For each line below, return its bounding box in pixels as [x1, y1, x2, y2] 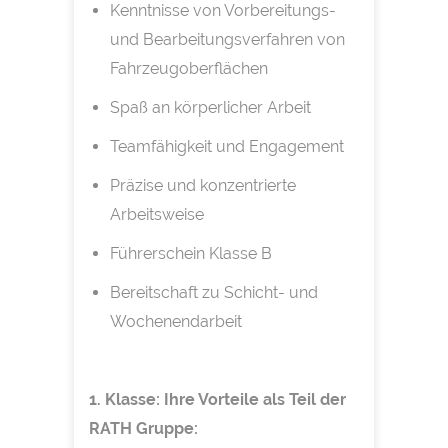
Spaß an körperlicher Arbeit [109, 98, 311, 118]
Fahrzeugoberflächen [109, 59, 268, 79]
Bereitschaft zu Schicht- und [109, 283, 318, 303]
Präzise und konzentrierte [109, 176, 296, 196]
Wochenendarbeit [109, 312, 242, 332]
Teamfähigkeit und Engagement [109, 137, 344, 157]
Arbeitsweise [109, 205, 204, 225]
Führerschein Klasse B [109, 244, 272, 264]
